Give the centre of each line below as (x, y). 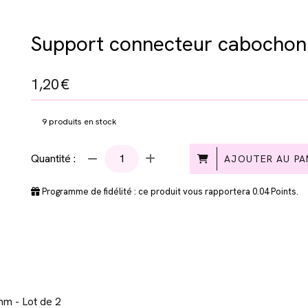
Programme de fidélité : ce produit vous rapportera (146, 191)
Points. (284, 191)
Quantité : (54, 158)
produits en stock (82, 122)
